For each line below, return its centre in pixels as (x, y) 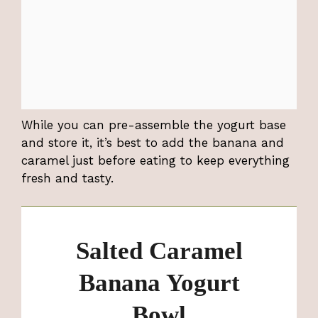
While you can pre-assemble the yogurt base (154, 125)
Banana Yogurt (159, 283)
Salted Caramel (159, 251)
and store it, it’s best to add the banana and (153, 143)
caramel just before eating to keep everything (155, 161)
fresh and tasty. (67, 179)
